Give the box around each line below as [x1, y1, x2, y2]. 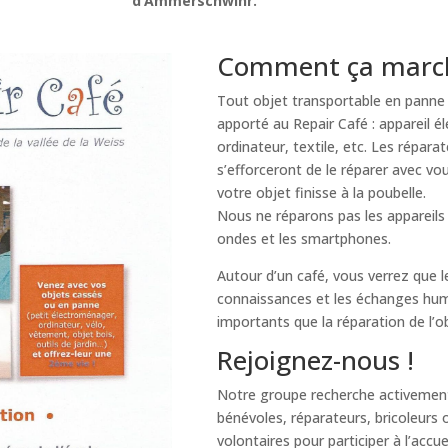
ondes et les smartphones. [216, 228, 391, 248]
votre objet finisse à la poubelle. [216, 182, 426, 202]
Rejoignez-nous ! [216, 341, 414, 378]
